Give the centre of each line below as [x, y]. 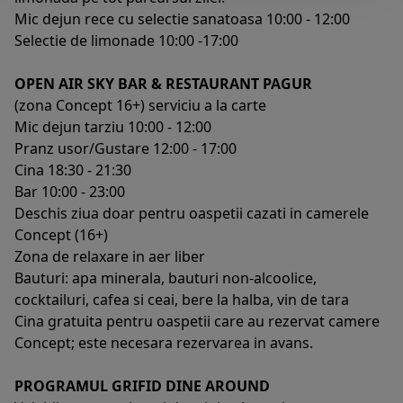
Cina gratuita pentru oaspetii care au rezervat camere [197, 321]
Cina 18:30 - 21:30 [73, 170]
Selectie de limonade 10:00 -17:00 [126, 40]
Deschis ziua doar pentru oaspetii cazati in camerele [192, 213]
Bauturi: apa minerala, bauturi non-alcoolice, [166, 278]
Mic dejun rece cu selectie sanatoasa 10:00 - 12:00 [182, 18]
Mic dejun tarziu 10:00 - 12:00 [113, 126]
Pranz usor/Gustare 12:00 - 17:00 [125, 148]
